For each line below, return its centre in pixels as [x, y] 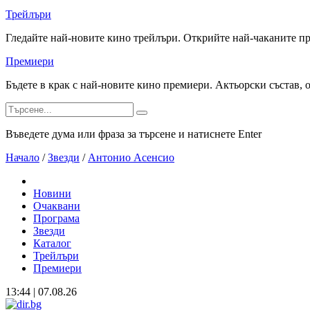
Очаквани [57, 206]
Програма [56, 218]
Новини [52, 193]
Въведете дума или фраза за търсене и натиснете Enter [134, 134]
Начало [22, 157]
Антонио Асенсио [131, 157]
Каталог [52, 243]
